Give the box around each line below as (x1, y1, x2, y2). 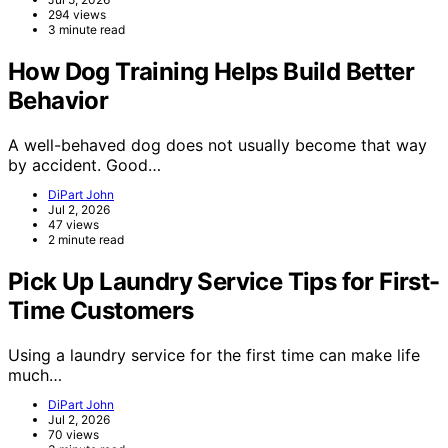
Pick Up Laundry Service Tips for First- (8, 267, 440, 297)
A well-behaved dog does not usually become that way (8, 135, 427, 156)
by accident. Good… (8, 155, 161, 176)
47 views (48, 217, 99, 233)
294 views (48, 7, 106, 23)
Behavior (8, 86, 109, 116)
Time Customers (8, 296, 194, 326)
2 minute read (48, 232, 124, 248)
